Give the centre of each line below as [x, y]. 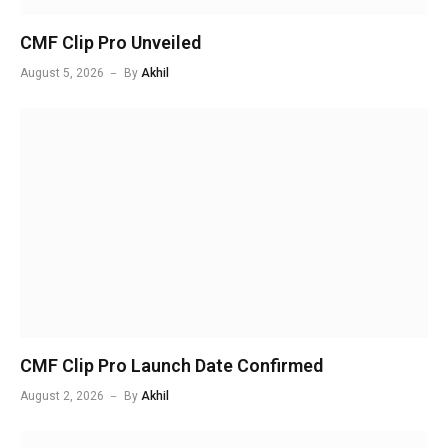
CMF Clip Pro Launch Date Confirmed [171, 365]
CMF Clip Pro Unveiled [110, 43]
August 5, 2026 [62, 73]
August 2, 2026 [62, 395]
